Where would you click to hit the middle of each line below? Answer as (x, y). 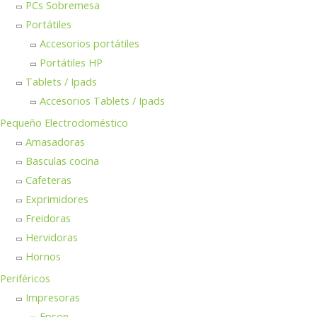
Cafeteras (48, 180)
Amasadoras (55, 142)
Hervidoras (52, 237)
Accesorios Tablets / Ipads (102, 101)
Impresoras (53, 298)
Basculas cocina (62, 161)
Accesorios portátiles (90, 44)
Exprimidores (57, 199)
